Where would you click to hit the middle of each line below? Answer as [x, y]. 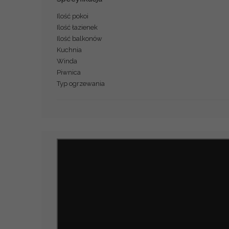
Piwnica [68, 72]
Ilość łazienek [77, 27]
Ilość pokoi [72, 16]
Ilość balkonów [79, 38]
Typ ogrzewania [81, 83]
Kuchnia [69, 50]
